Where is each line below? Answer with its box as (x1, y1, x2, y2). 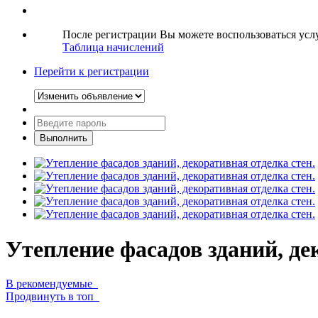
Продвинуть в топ (6, 290, 99, 303)
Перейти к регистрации (34, 65, 149, 78)
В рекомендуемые (6, 278, 98, 290)
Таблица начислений (62, 41, 164, 54)
